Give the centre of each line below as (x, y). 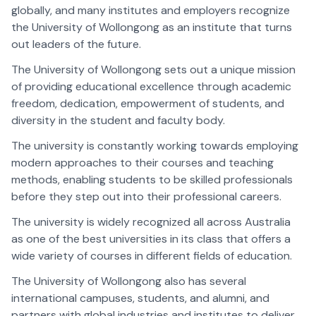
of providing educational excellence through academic (151, 86)
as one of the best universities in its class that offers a (151, 239)
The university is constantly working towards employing (155, 146)
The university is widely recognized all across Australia (151, 222)
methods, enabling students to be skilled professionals (152, 180)
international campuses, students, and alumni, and (140, 298)
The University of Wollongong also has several (129, 281)
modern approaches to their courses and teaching (142, 163)
